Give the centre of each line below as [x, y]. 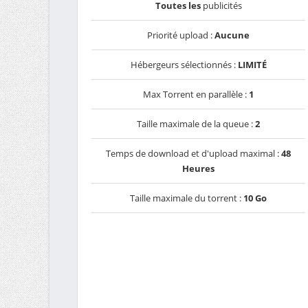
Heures [199, 168]
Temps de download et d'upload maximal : [194, 153]
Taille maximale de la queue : [196, 124]
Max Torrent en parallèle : [196, 94]
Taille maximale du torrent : [187, 198]
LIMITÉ [252, 65]
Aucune [232, 35]
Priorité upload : [181, 35]
